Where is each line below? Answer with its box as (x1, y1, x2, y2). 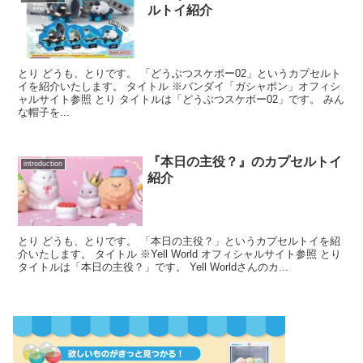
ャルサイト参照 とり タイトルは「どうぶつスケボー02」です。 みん (18, 93, 345, 106)
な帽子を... (18, 106, 70, 119)
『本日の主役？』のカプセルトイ (147, 154, 343, 169)
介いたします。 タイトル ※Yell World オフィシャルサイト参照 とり (18, 247, 342, 260)
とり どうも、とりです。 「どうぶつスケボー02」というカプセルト (18, 67, 342, 80)
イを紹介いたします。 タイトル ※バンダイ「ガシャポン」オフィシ (18, 80, 341, 93)
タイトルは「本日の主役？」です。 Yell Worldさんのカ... (18, 260, 289, 273)
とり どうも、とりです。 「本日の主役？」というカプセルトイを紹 (18, 234, 341, 247)
